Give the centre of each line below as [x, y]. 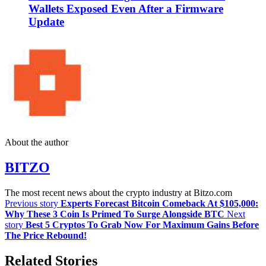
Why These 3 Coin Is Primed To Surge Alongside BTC [115, 214]
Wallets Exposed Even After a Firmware [126, 9]
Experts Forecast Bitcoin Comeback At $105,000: [159, 203]
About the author [37, 142]
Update [46, 22]
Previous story [31, 203]
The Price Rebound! [46, 235]
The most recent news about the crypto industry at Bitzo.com [118, 193]
